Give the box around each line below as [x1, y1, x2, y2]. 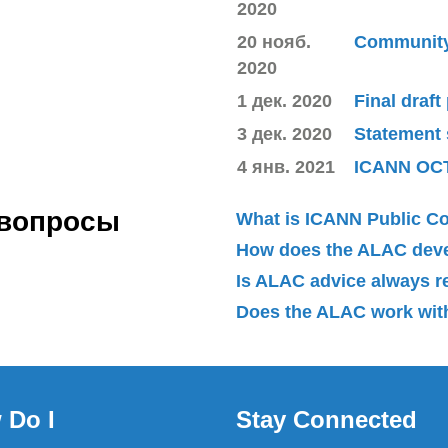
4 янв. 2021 [237, 156, 335, 177]
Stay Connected [236, 405, 417, 433]
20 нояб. [237, 31, 311, 52]
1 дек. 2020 [237, 90, 332, 111]
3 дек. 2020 [237, 123, 332, 144]
